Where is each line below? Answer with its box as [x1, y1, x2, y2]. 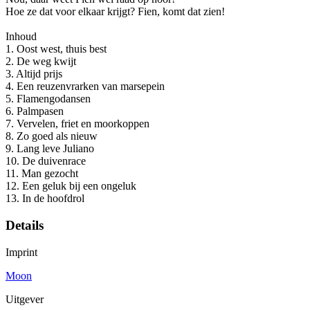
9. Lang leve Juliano [6, 143, 94, 155]
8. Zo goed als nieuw [6, 130, 98, 143]
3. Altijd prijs [6, 68, 62, 80]
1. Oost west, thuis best [6, 43, 107, 55]
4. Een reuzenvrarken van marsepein [6, 80, 165, 93]
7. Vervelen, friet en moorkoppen [6, 118, 149, 130]
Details [6, 218, 44, 233]
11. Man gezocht [6, 167, 78, 180]
